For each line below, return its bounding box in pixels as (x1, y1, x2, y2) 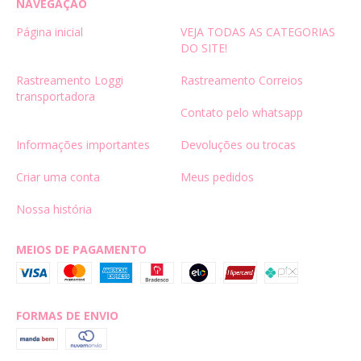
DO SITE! (180, 39, 227, 56)
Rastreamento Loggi (16, 72, 123, 88)
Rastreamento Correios (180, 72, 303, 88)
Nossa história (16, 201, 92, 217)
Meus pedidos (180, 168, 254, 185)
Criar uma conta (16, 168, 100, 185)
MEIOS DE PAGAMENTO (16, 241, 147, 257)
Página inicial (16, 23, 83, 39)
